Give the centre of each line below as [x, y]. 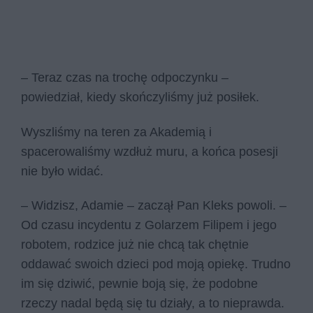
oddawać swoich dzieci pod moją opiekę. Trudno [156, 264]
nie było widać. [64, 171]
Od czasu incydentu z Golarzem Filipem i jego [149, 225]
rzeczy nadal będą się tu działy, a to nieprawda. [153, 304]
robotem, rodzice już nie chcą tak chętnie [135, 245]
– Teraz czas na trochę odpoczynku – [125, 78]
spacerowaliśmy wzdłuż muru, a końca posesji [150, 151]
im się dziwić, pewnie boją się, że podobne [139, 284]
